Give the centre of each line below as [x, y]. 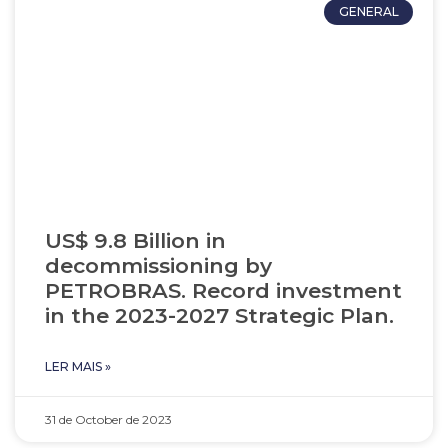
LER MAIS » [78, 366]
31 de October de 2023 [108, 419]
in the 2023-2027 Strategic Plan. [219, 315]
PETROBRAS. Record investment [223, 290]
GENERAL [368, 12]
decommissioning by [158, 265]
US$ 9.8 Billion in [135, 240]
